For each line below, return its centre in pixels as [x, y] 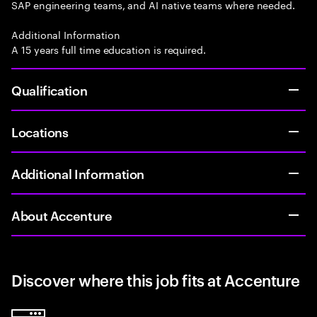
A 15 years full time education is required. [109, 49]
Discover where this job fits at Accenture [156, 279]
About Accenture [62, 215]
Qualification [50, 90]
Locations [40, 131]
